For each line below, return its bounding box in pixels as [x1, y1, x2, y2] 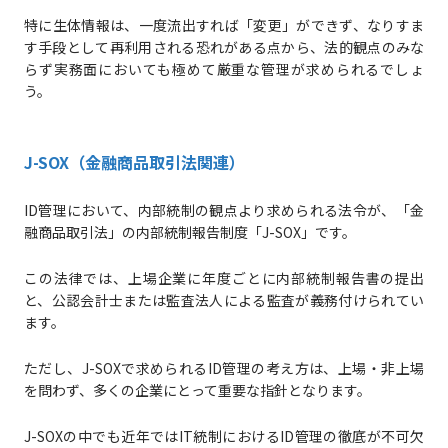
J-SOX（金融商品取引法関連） [23, 150, 245, 175]
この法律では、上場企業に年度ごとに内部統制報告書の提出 [23, 268, 425, 289]
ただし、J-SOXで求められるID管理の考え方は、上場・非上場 [23, 358, 425, 379]
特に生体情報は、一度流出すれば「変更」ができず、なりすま [23, 15, 425, 36]
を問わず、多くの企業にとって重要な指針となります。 [23, 380, 371, 401]
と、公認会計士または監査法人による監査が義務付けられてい [23, 290, 425, 311]
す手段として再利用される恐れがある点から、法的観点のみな [23, 37, 425, 58]
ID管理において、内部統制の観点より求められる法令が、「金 [23, 200, 425, 221]
